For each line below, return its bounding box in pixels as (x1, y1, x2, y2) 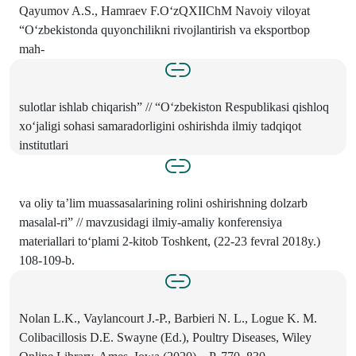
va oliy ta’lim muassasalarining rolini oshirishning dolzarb (19, 196, 308, 211)
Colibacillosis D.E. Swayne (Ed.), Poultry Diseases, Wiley (19, 331, 311, 345)
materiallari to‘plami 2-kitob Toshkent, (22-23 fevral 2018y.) (19, 234, 320, 249)
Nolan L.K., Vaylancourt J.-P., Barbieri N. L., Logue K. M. (19, 311, 317, 326)
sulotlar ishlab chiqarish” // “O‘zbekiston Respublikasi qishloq (19, 100, 329, 114)
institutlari (19, 138, 68, 153)
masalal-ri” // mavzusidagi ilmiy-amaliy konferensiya (19, 215, 282, 230)
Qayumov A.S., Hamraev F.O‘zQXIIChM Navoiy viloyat (19, 4, 310, 18)
